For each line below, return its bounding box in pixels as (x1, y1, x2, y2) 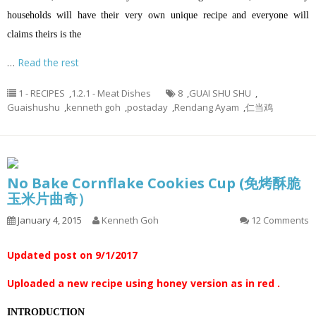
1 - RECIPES (18, 87, 65, 99)
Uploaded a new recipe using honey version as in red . (7, 276, 280, 290)
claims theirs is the (7, 29, 81, 39)
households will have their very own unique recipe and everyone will (7, 10, 309, 20)
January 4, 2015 (16, 214, 82, 226)
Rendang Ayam (174, 101, 239, 114)
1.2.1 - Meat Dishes (71, 87, 151, 99)
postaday (127, 101, 168, 114)
